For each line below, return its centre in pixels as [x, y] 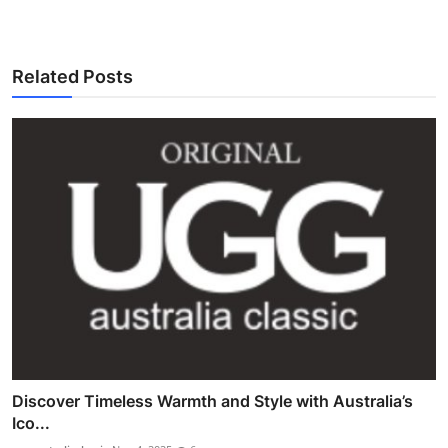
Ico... [31, 422]
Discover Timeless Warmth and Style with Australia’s [212, 400]
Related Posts [72, 76]
